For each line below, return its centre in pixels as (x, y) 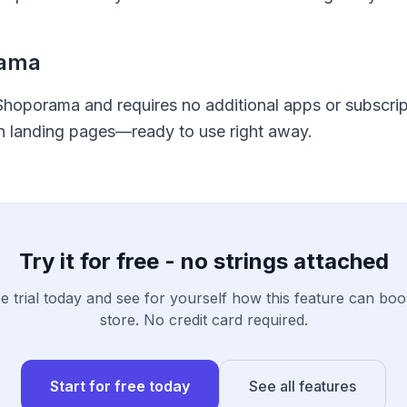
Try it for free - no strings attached (203, 262)
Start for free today (120, 387)
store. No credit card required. (203, 320)
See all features (303, 387)
